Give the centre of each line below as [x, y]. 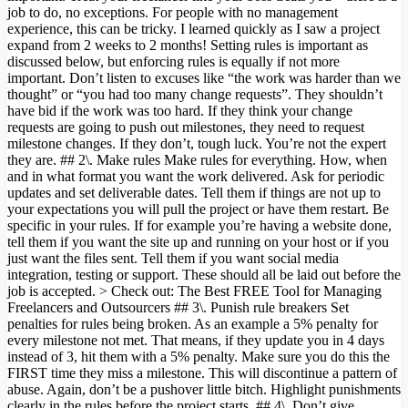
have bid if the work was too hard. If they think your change [180, 111]
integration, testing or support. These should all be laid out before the [204, 275]
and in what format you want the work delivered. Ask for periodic [196, 177]
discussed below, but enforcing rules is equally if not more [173, 62]
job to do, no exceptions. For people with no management [173, 13]
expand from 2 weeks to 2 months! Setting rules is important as [188, 46]
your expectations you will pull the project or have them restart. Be [198, 209]
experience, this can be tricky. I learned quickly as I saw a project [194, 29]
